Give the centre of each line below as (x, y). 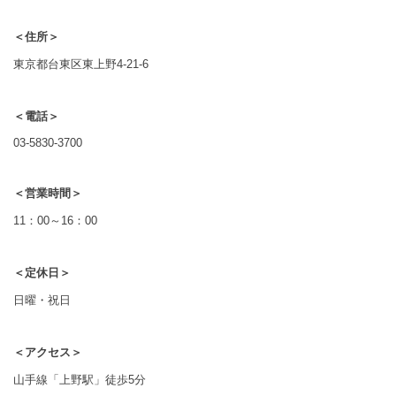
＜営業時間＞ (48, 193)
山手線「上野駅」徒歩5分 (80, 379)
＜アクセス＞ (48, 352)
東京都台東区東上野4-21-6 (81, 64)
